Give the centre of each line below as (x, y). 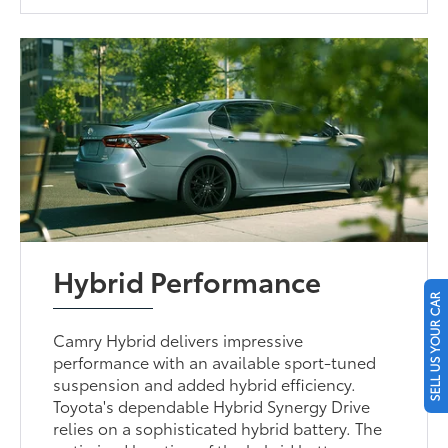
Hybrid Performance (187, 280)
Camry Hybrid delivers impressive (178, 340)
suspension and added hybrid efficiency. (205, 384)
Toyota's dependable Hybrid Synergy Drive (212, 406)
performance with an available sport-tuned (215, 362)
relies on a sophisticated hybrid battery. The (218, 428)
